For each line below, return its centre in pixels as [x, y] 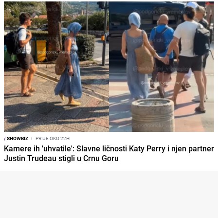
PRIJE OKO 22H [52, 138]
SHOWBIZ [17, 138]
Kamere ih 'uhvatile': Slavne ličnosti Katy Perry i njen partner [109, 149]
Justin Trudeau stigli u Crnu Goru [61, 158]
